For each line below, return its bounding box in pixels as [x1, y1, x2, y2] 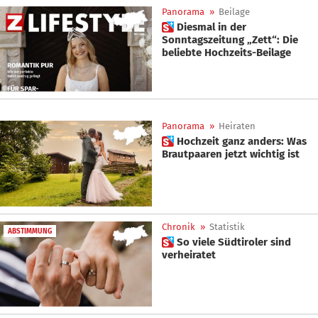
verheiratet [162, 248, 216, 261]
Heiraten [219, 121, 256, 132]
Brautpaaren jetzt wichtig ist [162, 148, 300, 161]
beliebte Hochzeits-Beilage [162, 45, 291, 59]
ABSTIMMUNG [8, 226, 52, 236]
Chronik [162, 221, 195, 232]
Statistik [209, 221, 245, 232]
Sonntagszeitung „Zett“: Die [162, 33, 298, 46]
